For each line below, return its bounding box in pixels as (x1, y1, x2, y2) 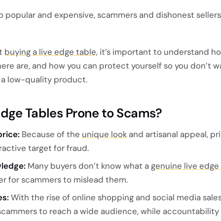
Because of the (19, 128, 82, 140)
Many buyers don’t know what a (25, 160, 151, 171)
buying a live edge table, (4, 46, 98, 57)
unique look (81, 128, 127, 140)
